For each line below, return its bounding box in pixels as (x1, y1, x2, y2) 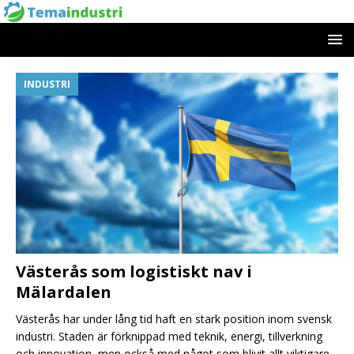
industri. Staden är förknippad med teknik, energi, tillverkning (16, 329, 322, 345)
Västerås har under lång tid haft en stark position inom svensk (16, 311, 332, 327)
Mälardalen (16, 281, 111, 303)
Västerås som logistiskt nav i (16, 261, 252, 283)
